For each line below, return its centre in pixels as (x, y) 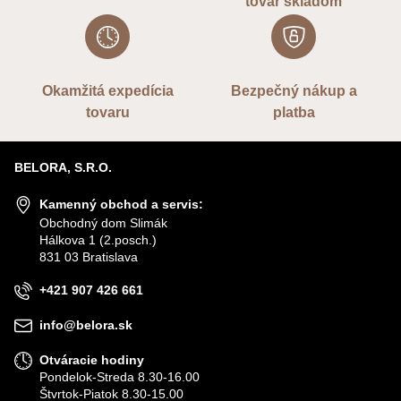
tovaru (107, 112)
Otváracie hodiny (92, 360)
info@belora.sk (86, 325)
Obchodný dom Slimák (103, 223)
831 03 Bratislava (89, 257)
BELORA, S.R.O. (63, 167)
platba (294, 112)
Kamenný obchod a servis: (121, 204)
